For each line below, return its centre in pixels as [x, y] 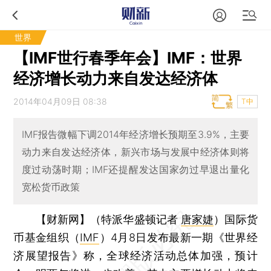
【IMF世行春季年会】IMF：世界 [128, 58]
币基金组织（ [47, 237]
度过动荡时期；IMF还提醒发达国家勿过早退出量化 [135, 170]
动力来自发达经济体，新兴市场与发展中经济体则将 [135, 152]
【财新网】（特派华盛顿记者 [108, 219]
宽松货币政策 [51, 187]
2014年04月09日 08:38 [60, 101]
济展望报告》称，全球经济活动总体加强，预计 [135, 255]
